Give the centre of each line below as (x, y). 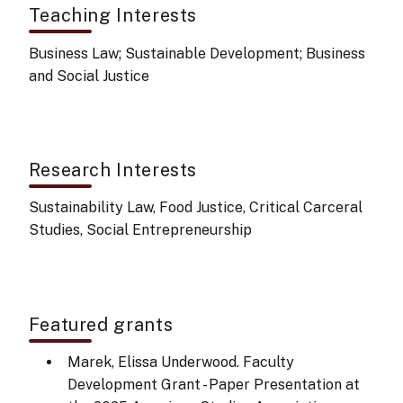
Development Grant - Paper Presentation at (213, 384)
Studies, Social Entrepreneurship (140, 230)
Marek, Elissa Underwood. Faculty (180, 362)
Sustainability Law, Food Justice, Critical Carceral (195, 208)
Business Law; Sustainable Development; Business (197, 53)
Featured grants (101, 324)
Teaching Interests (113, 16)
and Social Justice (89, 76)
